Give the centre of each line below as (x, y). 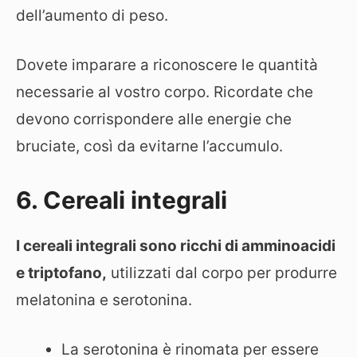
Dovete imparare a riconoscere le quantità (167, 65)
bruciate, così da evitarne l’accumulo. (149, 146)
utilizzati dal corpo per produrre (222, 273)
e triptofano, (61, 273)
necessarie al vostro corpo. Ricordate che (165, 92)
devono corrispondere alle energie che (154, 119)
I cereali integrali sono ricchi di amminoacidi (176, 245)
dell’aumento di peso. (92, 15)
